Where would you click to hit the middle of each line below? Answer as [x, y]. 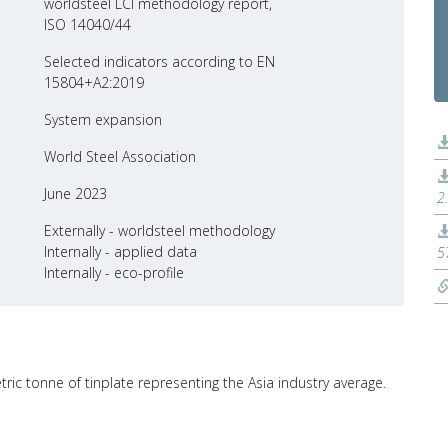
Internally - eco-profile [114, 272]
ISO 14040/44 [87, 24]
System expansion [103, 119]
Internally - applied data [120, 251]
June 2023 [75, 193]
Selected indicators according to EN [159, 61]
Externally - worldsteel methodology [159, 230]
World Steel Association [120, 156]
